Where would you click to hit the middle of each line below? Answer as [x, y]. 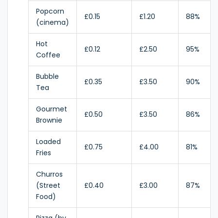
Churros [49, 174]
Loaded [48, 142]
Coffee [48, 55]
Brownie [49, 120]
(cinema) [53, 23]
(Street [48, 186]
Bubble [47, 77]
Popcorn [50, 11]
